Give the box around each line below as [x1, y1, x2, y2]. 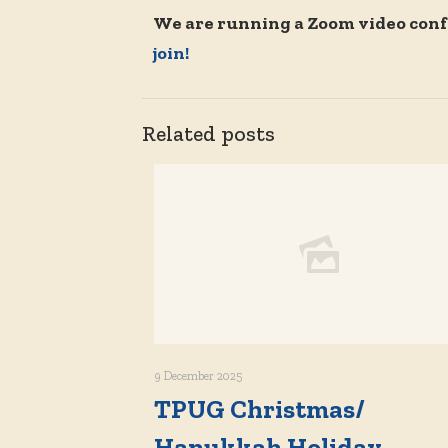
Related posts [142, 121, 275, 147]
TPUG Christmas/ [154, 393, 365, 425]
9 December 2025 [154, 369, 242, 383]
